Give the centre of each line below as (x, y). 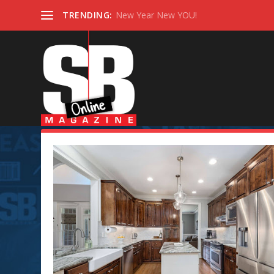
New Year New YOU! (156, 15)
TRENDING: (87, 15)
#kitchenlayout (136, 112)
